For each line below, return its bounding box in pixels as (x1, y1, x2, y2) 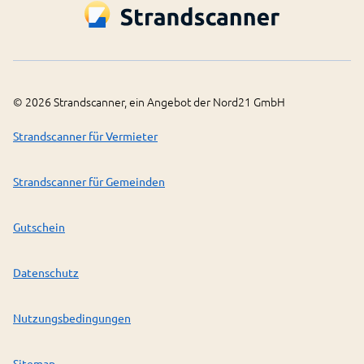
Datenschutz (13, 265, 79, 280)
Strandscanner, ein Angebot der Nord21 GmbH (51, 93, 285, 110)
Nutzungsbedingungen (13, 310, 131, 326)
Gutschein (13, 219, 65, 235)
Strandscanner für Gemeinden (13, 174, 165, 189)
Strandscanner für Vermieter (13, 128, 158, 144)
